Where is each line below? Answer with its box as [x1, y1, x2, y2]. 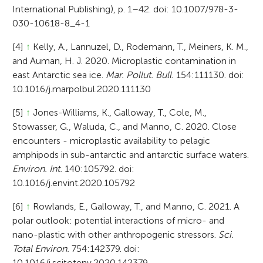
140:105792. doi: [62, 163, 135, 174]
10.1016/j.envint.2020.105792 [12, 177, 136, 188]
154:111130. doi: [174, 69, 245, 80]
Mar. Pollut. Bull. [106, 69, 174, 80]
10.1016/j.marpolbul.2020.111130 [12, 83, 151, 95]
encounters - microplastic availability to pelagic [12, 134, 211, 146]
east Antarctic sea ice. [12, 69, 106, 80]
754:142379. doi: [69, 242, 140, 254]
